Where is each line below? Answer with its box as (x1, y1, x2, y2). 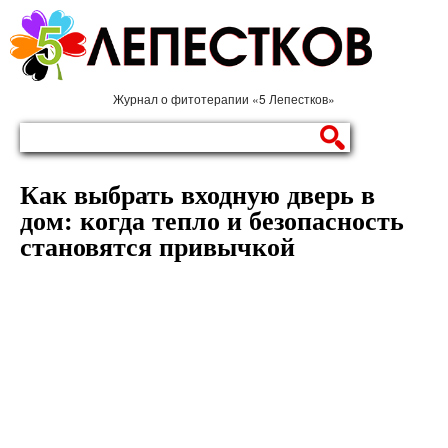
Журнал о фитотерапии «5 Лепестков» (113, 90, 335, 107)
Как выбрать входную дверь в (20, 181, 375, 210)
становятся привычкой (20, 233, 295, 262)
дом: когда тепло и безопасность (20, 207, 404, 236)
